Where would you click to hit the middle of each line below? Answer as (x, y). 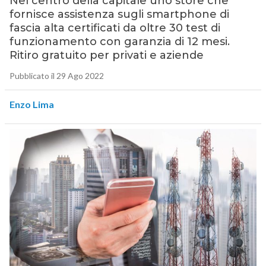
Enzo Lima (31, 104)
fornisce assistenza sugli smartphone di (119, 15)
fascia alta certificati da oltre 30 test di (115, 28)
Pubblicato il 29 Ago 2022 (56, 76)
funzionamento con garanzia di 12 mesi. (119, 42)
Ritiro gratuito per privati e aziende (106, 56)
